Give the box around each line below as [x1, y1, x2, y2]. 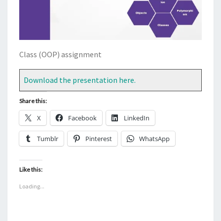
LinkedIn [124, 113, 149, 122]
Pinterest [85, 134, 112, 143]
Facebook [68, 113, 97, 122]
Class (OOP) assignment [19, 49, 102, 59]
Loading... [19, 182, 44, 190]
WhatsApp [139, 134, 170, 143]
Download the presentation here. [24, 74, 136, 85]
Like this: [19, 165, 42, 173]
